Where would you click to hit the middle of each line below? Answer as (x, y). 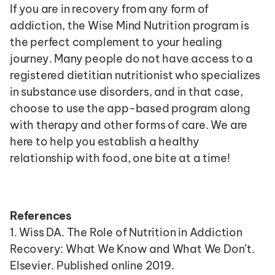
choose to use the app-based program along (130, 108)
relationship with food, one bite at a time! (120, 158)
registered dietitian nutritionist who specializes (135, 75)
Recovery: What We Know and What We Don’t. (132, 249)
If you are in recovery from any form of (110, 9)
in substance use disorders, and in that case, (126, 92)
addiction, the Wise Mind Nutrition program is (130, 25)
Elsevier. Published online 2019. (92, 265)
